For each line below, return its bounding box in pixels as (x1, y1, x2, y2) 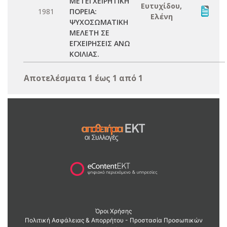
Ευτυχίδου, (141, 1, 182, 11)
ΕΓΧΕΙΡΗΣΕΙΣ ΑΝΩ (69, 39, 130, 48)
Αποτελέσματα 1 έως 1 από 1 (24, 72, 143, 84)
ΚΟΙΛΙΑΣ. (69, 49, 99, 59)
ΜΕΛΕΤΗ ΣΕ (69, 28, 109, 37)
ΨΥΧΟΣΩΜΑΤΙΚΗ (69, 17, 128, 27)
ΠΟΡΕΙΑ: (69, 7, 97, 16)
